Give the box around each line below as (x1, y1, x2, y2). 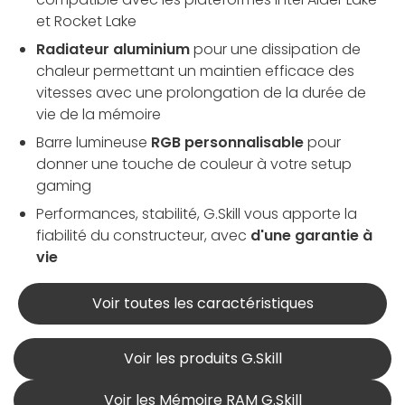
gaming (36, 174, 91, 196)
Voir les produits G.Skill (123, 347, 282, 369)
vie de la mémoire (36, 103, 161, 125)
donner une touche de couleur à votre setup (36, 153, 352, 174)
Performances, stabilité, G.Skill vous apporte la (36, 202, 357, 224)
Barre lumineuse (36, 131, 151, 153)
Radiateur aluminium (36, 38, 190, 60)
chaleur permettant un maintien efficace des (36, 60, 354, 81)
